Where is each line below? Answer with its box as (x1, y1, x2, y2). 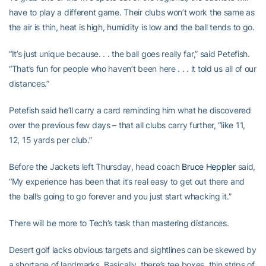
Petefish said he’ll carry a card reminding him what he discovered (9, 105, 251, 115)
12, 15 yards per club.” (9, 135, 92, 145)
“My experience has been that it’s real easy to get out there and (9, 176, 245, 186)
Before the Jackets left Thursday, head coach (9, 161, 182, 172)
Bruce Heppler (182, 161, 236, 172)
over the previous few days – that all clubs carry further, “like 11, (9, 120, 245, 130)
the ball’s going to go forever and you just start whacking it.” (9, 191, 232, 201)
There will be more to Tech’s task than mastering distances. (9, 218, 229, 228)
